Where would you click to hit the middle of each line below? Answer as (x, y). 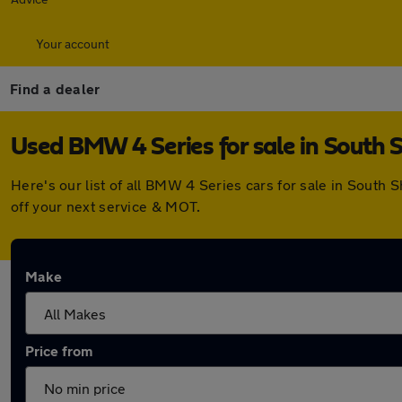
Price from (59, 350)
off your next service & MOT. (106, 206)
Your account (73, 44)
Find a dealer (55, 88)
